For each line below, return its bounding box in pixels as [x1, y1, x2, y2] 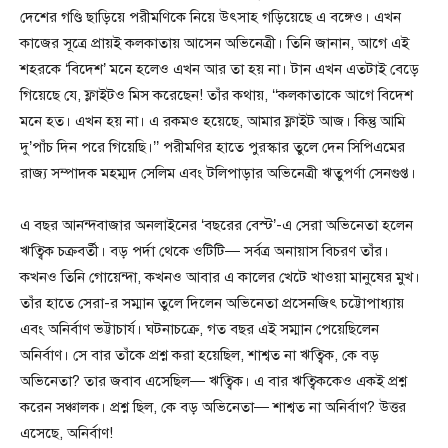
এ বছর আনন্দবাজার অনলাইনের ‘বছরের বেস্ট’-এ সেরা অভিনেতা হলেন [20, 216, 413, 234]
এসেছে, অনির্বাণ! [20, 424, 113, 442]
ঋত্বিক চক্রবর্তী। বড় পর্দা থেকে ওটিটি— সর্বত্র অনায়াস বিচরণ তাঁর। [20, 242, 389, 260]
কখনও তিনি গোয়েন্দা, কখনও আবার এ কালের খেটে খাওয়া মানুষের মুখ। [20, 268, 420, 286]
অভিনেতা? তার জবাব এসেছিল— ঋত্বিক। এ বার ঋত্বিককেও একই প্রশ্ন [20, 372, 407, 390]
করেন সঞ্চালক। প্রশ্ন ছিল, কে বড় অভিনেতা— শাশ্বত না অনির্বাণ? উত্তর [20, 398, 406, 416]
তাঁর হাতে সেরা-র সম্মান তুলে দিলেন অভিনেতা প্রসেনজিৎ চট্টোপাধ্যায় [20, 294, 404, 312]
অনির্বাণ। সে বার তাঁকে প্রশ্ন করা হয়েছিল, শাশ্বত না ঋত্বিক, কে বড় [20, 346, 379, 364]
